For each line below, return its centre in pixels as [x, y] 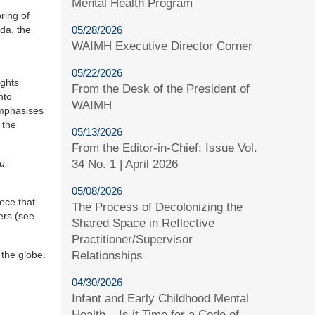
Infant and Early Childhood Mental [161, 298]
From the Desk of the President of [161, 89]
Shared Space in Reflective [143, 223]
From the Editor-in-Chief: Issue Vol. [165, 148]
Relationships [108, 255]
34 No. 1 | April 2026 [125, 164]
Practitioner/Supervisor [133, 239]
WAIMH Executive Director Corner [162, 46]
